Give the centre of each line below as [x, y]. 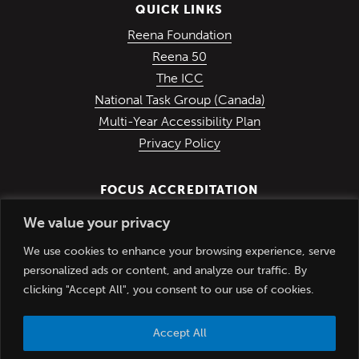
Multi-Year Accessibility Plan [179, 121]
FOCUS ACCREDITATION [179, 190]
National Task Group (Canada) [179, 99]
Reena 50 [179, 56]
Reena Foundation [179, 34]
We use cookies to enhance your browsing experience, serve [179, 251]
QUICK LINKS [179, 9]
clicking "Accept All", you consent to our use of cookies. [169, 289]
